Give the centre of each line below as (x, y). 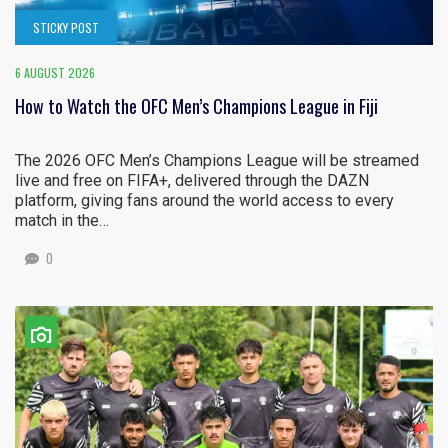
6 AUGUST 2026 (55, 72)
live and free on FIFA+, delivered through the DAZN (192, 180)
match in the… (62, 220)
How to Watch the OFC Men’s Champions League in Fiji (196, 106)
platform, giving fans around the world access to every (204, 200)
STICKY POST (66, 27)
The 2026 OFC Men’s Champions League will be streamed (217, 160)
